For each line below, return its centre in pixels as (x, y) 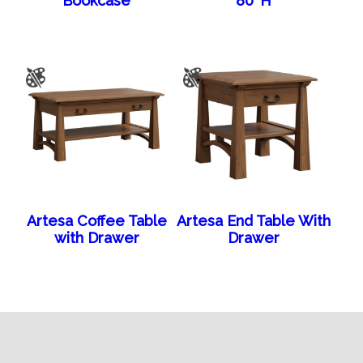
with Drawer (96, 237)
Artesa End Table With (253, 220)
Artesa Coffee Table (96, 220)
